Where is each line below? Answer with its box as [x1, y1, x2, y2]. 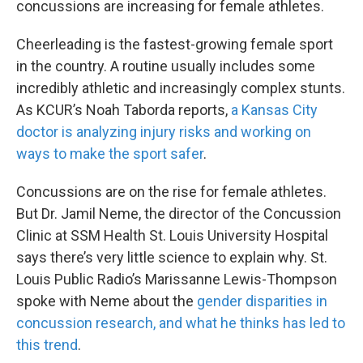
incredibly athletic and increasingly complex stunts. [16, 79, 345, 96]
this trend [16, 336, 78, 353]
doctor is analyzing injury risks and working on [16, 123, 311, 140]
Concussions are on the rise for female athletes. [16, 183, 327, 200]
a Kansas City [231, 101, 318, 118]
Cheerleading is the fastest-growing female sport [16, 36, 333, 53]
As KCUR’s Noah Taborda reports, [16, 101, 231, 118]
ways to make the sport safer [16, 145, 203, 162]
